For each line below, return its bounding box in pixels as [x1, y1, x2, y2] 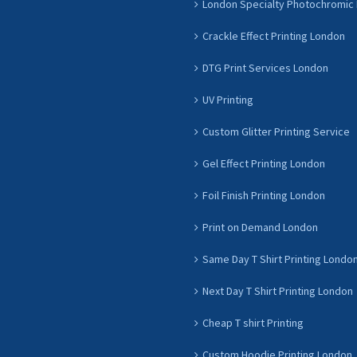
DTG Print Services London [202, 61, 328, 75]
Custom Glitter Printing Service [202, 124, 350, 139]
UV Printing [202, 92, 253, 107]
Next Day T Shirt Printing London [202, 284, 353, 298]
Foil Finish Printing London [202, 188, 325, 202]
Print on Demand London [202, 220, 318, 234]
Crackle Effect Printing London [202, 29, 345, 43]
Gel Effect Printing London [202, 156, 325, 171]
